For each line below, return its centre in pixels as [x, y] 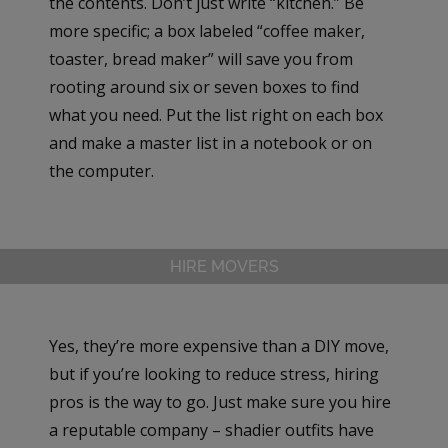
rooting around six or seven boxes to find [204, 86]
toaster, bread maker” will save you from [201, 58]
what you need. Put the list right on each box [216, 114]
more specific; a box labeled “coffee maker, [207, 30]
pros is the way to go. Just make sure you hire [220, 401]
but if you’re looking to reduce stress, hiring [214, 373]
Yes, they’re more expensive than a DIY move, [219, 345]
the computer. [102, 170]
